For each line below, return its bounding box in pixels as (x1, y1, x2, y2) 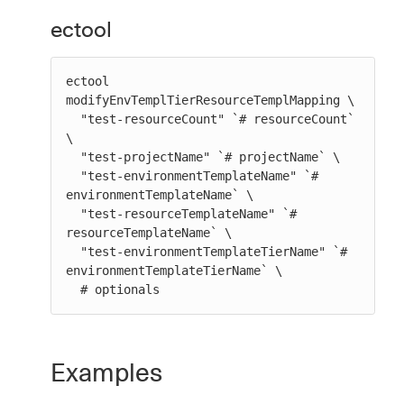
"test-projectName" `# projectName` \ (66, 150, 80, 164)
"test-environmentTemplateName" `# (66, 169, 80, 183)
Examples (50, 357, 162, 388)
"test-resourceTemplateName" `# (66, 207, 80, 221)
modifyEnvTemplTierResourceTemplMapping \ (66, 93, 354, 107)
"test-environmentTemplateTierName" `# (66, 244, 80, 259)
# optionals (80, 282, 160, 297)
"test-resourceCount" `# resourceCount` (66, 112, 80, 126)
